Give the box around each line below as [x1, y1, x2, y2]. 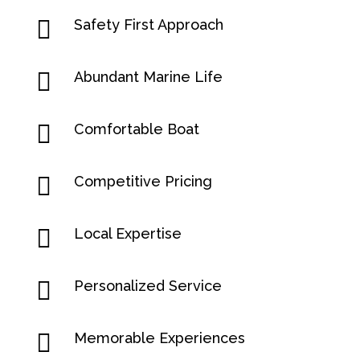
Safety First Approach [73, 16, 223, 34]
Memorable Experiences [73, 329, 245, 347]
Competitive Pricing [73, 173, 212, 190]
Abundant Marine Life [73, 68, 223, 86]
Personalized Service [73, 277, 222, 295]
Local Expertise [73, 225, 182, 243]
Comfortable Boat [73, 121, 199, 138]
